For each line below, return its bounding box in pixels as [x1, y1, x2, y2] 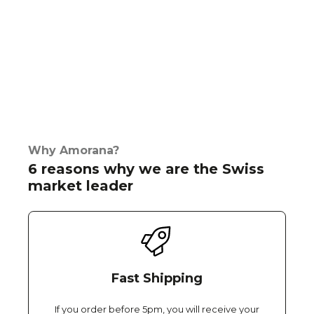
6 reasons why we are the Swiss [28, 161, 264, 177]
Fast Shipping [111, 271, 203, 286]
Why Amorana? [28, 144, 119, 157]
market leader [28, 177, 133, 194]
